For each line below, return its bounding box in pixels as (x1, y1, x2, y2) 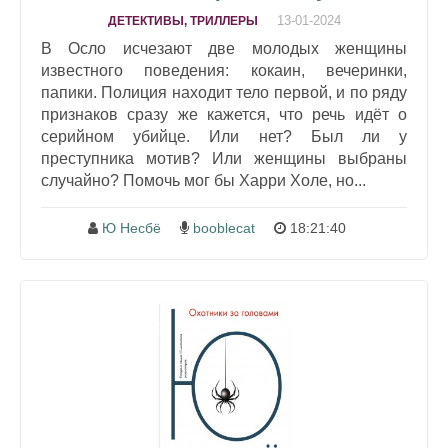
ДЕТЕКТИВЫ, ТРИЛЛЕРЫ (107, 14, 258, 29)
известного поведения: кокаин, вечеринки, (41, 62, 407, 80)
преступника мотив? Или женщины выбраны (41, 150, 407, 168)
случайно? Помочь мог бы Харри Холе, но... (41, 172, 366, 190)
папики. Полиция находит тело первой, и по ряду (41, 84, 407, 102)
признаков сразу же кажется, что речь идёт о (41, 106, 407, 124)
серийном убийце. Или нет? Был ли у (41, 128, 407, 146)
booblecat (192, 220, 255, 237)
